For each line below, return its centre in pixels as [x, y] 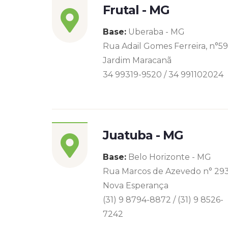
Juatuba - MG [143, 135]
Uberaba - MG [155, 32]
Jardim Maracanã [137, 60]
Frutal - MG [136, 10]
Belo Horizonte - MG [169, 157]
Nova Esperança [136, 186]
